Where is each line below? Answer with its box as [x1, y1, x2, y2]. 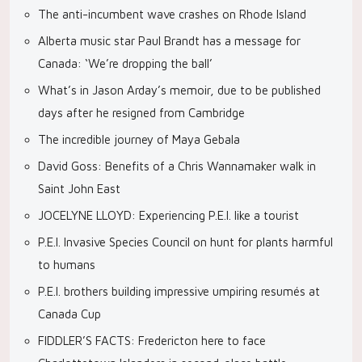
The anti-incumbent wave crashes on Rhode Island [38, 7, 306, 21]
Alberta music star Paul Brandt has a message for [38, 34, 301, 48]
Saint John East [38, 182, 120, 196]
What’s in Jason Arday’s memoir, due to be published [38, 83, 321, 97]
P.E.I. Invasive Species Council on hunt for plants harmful [38, 235, 333, 249]
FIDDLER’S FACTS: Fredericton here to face [38, 334, 266, 347]
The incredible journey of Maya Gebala [38, 133, 240, 146]
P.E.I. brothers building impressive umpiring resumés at [38, 284, 320, 298]
